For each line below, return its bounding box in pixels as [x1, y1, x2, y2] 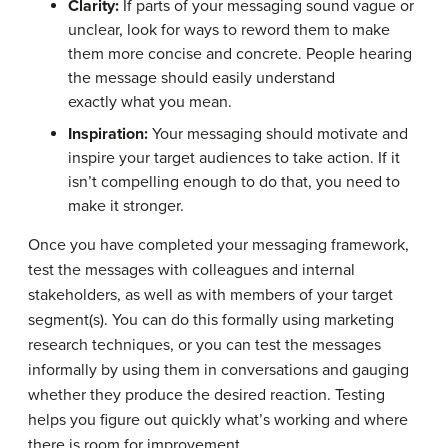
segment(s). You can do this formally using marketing [28, 310, 394, 331]
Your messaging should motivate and [148, 124, 408, 145]
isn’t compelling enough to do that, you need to [68, 172, 400, 193]
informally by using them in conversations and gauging [28, 360, 409, 381]
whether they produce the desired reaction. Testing [28, 385, 385, 406]
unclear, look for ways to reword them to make [68, 20, 390, 41]
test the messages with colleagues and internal [28, 260, 355, 281]
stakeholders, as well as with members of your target [28, 285, 393, 306]
